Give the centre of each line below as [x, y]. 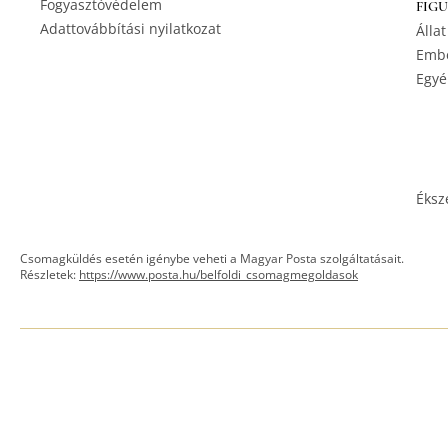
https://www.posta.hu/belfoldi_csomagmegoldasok [218, 274]
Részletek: [49, 274]
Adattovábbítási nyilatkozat [130, 28]
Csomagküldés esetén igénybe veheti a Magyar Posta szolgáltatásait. [212, 258]
